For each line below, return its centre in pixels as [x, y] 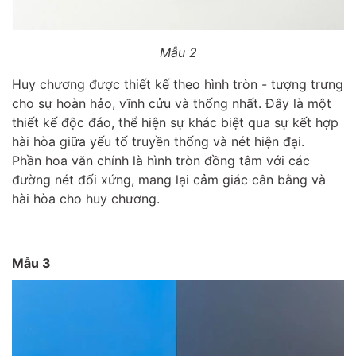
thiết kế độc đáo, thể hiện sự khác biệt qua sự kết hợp [175, 123]
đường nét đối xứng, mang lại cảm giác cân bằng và [169, 180]
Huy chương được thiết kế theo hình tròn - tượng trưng [178, 85]
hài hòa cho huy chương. [86, 199]
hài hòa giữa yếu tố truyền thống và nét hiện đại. [158, 142]
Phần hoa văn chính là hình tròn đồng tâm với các [161, 161]
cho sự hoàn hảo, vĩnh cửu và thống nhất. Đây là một [172, 104]
